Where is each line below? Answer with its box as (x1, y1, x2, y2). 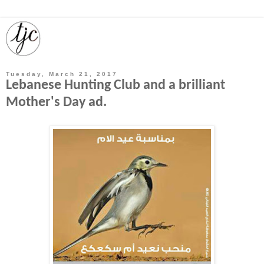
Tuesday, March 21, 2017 (6, 71, 118, 77)
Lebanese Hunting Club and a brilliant (6, 78, 225, 93)
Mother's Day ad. (6, 95, 107, 110)
